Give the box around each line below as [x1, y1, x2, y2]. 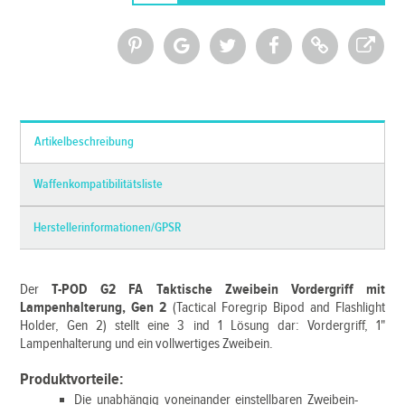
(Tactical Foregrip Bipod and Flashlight [172, 299, 385, 316]
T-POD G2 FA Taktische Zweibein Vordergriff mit [52, 281, 385, 298]
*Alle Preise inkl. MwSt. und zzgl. [136, 73, 307, 90]
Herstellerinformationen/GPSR [33, 221, 182, 235]
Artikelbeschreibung [34, 135, 135, 149]
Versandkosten [306, 73, 385, 90]
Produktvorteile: [20, 370, 125, 389]
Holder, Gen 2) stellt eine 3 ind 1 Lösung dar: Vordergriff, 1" [20, 317, 385, 334]
